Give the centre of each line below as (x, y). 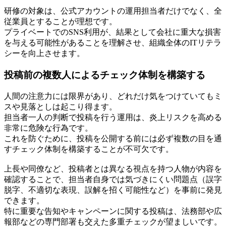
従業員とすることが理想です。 (61, 22)
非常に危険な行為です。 (48, 128)
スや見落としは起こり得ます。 (61, 106)
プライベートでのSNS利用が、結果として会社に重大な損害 (112, 32)
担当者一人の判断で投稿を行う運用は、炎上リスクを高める (113, 117)
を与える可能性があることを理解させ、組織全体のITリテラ (113, 43)
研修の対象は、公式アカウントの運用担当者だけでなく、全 (113, 11)
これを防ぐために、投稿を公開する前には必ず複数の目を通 (113, 138)
